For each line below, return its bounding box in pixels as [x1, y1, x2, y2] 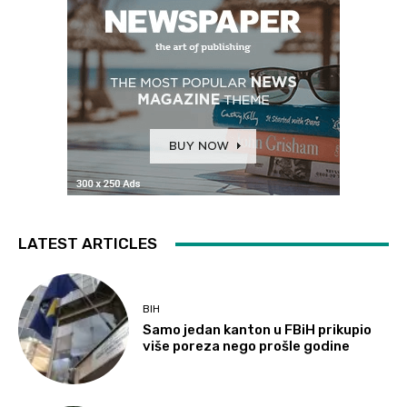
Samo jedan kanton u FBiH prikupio [143, 321, 372, 338]
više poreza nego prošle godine [143, 337, 351, 354]
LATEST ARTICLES [18, 234, 157, 253]
